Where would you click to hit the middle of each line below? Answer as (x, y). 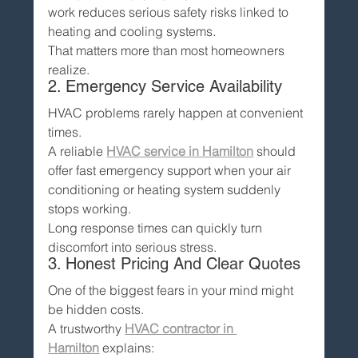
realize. (69, 69)
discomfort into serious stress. (133, 247)
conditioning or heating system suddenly (166, 189)
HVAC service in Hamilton (180, 151)
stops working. (90, 208)
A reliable (78, 151)
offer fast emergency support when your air (171, 170)
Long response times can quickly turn (157, 227)
